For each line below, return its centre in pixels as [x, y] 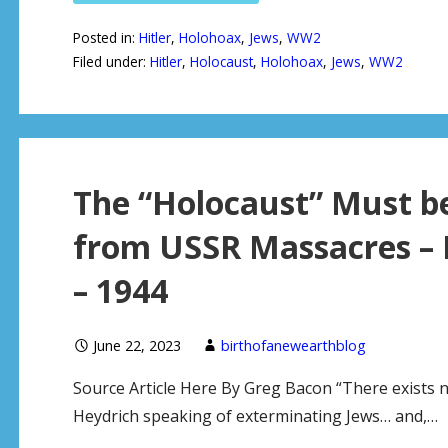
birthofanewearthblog [293, 345]
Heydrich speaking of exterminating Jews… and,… [255, 415]
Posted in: [105, 37]
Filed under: [111, 61]
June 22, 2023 [136, 345]
